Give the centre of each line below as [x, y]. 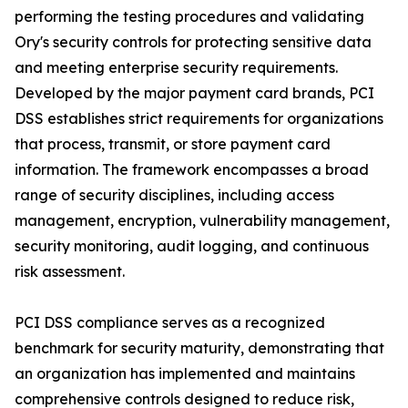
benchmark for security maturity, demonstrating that [199, 348]
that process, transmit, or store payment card [173, 144]
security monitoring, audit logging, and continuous [192, 246]
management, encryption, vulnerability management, [202, 221]
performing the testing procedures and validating [189, 17]
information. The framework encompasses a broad [192, 170]
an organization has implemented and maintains [185, 374]
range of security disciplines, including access [174, 195]
